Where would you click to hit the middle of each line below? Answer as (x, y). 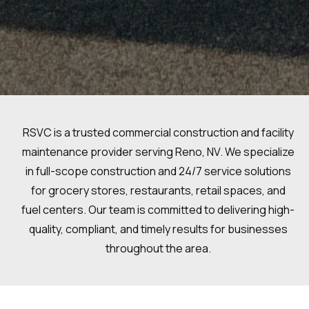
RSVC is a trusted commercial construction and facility (158, 132)
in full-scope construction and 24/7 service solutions (158, 171)
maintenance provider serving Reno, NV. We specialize (158, 151)
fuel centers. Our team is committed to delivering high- (158, 209)
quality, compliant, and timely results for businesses (158, 229)
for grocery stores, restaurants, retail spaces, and (158, 190)
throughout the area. (158, 248)
